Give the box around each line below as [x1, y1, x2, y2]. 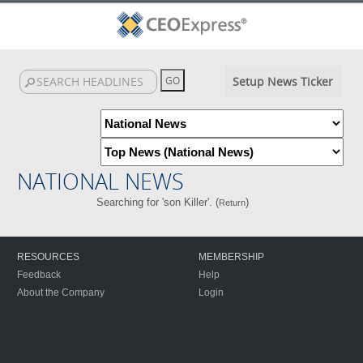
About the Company [17, 287, 105, 298]
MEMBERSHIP [199, 251, 264, 263]
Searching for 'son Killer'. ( [96, 196, 219, 208]
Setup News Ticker [232, 74, 333, 89]
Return [218, 198, 246, 207]
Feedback [17, 269, 61, 280]
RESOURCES [17, 251, 79, 263]
